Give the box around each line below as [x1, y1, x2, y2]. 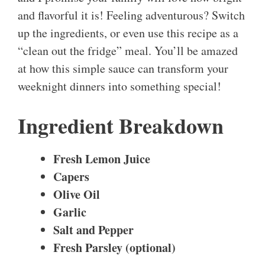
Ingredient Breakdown [18, 110, 224, 141]
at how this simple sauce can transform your [18, 60, 228, 77]
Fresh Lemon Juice [53, 150, 150, 168]
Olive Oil [53, 186, 100, 203]
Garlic [53, 203, 86, 221]
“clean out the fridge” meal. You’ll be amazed [18, 43, 238, 59]
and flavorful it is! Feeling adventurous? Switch [18, 7, 245, 24]
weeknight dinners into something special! [18, 78, 221, 95]
